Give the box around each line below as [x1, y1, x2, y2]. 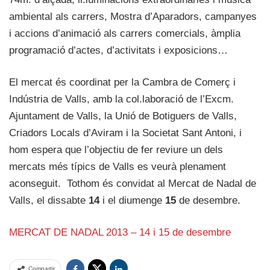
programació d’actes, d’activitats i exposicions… [9, 45, 228, 57]
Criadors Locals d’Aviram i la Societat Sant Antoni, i [9, 127, 242, 139]
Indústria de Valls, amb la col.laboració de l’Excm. [9, 93, 234, 105]
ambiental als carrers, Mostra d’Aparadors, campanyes [9, 11, 257, 23]
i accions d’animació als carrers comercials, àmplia [9, 28, 240, 40]
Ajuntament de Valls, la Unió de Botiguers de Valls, [9, 110, 237, 122]
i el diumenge [99, 195, 165, 207]
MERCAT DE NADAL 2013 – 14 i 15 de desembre [9, 227, 231, 239]
